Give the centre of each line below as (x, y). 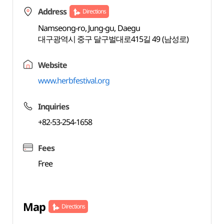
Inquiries (53, 106)
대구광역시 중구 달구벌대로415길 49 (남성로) (113, 39)
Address (52, 11)
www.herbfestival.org (74, 80)
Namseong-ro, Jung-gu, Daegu (89, 28)
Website (52, 65)
